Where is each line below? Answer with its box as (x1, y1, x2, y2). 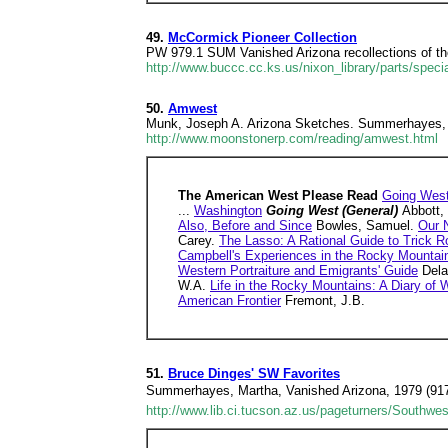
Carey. (178, 233, 219, 248)
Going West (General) (266, 203, 402, 218)
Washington (194, 203, 262, 218)
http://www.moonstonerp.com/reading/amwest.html (146, 131, 438, 146)
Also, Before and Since (178, 218, 312, 233)
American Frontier (178, 293, 281, 308)
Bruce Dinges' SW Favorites (168, 366, 340, 381)
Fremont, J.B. (281, 293, 365, 308)
